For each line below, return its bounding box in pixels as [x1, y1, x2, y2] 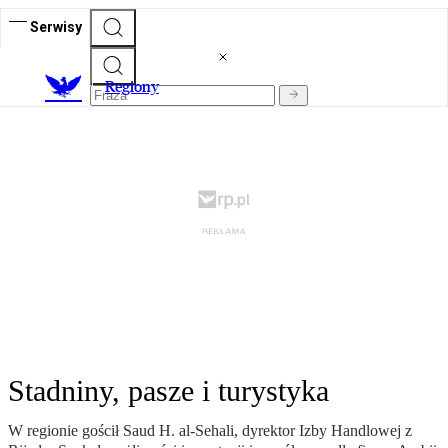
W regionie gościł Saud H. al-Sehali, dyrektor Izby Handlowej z [8, 422, 412, 440]
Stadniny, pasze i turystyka [8, 374, 329, 408]
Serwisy [30, 18, 82, 35]
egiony [115, 77, 159, 97]
